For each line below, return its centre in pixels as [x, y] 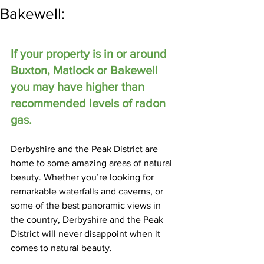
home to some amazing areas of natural [93, 163]
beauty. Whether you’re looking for [83, 177]
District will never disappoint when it [87, 234]
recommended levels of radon [90, 103]
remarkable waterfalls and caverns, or [88, 192]
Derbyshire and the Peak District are [85, 149]
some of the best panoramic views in [87, 206]
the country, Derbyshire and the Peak [88, 220]
